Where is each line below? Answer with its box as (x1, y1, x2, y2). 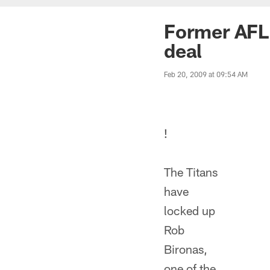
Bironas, (164, 242, 207, 256)
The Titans (164, 165, 218, 179)
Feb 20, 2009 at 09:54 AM (164, 70, 248, 78)
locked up (164, 203, 215, 218)
